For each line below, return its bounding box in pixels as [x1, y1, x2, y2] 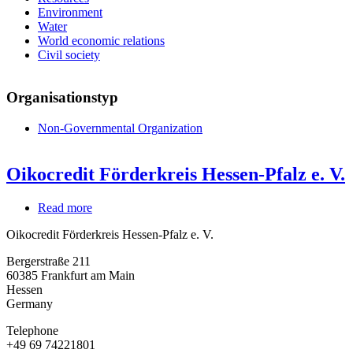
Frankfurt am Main [41, 268, 135, 282]
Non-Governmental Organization [38, 121, 203, 136]
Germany [6, 296, 53, 310]
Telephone [6, 323, 58, 337]
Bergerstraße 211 [6, 254, 91, 268]
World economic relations [38, 33, 165, 47]
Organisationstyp [6, 89, 118, 106]
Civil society [38, 47, 100, 61]
